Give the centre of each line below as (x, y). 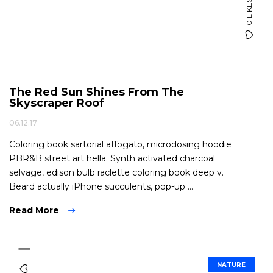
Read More (34, 210)
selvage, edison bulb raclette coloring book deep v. (116, 172)
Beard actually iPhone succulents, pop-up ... (101, 186)
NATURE (231, 265)
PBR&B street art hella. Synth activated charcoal (112, 158)
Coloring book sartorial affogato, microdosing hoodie (120, 144)
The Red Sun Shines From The (97, 92)
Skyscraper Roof (57, 103)
